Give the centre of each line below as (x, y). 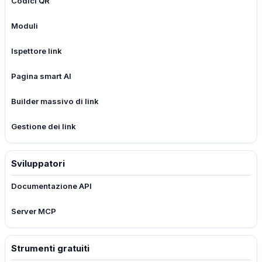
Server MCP (34, 211)
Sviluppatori (38, 163)
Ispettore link (37, 51)
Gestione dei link (44, 126)
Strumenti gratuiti (50, 248)
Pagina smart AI (41, 76)
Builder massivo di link (55, 101)
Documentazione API (51, 186)
